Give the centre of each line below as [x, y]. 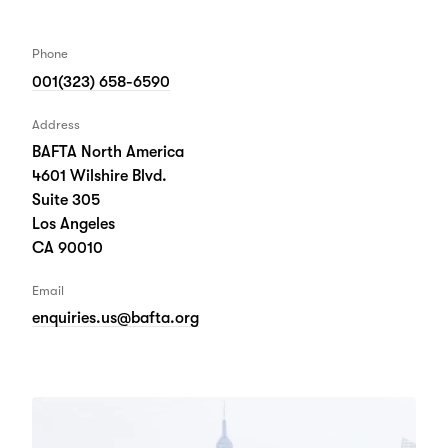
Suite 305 [65, 200]
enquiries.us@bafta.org [115, 318]
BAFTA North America [107, 152]
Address [55, 124]
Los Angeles [73, 224]
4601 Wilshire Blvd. [99, 176]
